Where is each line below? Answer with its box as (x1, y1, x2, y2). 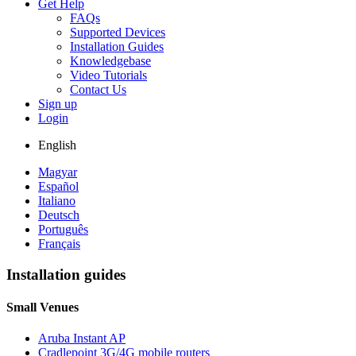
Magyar (38, 165, 77, 179)
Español (38, 180, 79, 193)
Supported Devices (70, 25, 165, 39)
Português (38, 222, 88, 236)
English (38, 138, 76, 152)
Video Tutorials (70, 68, 147, 82)
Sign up (38, 97, 77, 110)
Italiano (38, 194, 75, 207)
